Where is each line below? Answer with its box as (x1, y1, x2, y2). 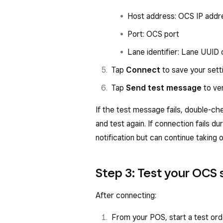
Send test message (126, 83, 202, 93)
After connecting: (96, 191, 156, 200)
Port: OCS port (127, 29, 179, 39)
